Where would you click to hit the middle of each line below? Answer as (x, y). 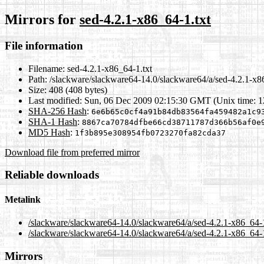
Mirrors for (42, 19)
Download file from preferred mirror (72, 152)
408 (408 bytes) (77, 90)
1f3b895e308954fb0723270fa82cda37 (150, 133)
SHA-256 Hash (57, 111)
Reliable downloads (52, 175)
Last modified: (55, 100)
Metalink (23, 199)
